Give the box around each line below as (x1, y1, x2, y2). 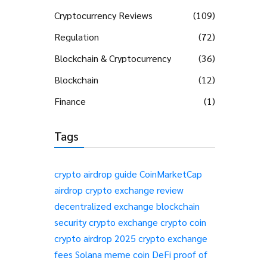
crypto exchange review (85, 184, 184, 196)
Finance (54, 95, 86, 107)
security (54, 216, 86, 228)
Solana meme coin (75, 248, 150, 260)
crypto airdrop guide (54, 167, 137, 180)
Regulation (54, 30, 99, 43)
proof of (173, 248, 207, 260)
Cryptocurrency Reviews (54, 9, 153, 21)
